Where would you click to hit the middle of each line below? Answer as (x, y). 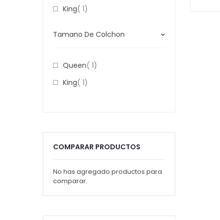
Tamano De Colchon (89, 34)
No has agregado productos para (108, 172)
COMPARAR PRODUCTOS (97, 147)
